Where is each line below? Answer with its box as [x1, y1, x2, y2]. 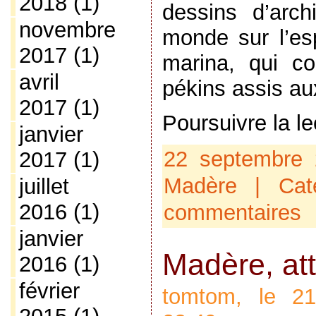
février [18, 279, 80, 303]
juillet [18, 174, 69, 199]
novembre [18, 18, 116, 42]
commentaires [163, 200, 301, 226]
